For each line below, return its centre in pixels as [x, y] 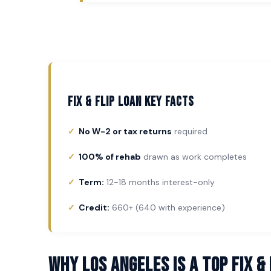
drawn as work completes [194, 157]
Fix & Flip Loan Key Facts [131, 102]
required [190, 131]
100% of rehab [110, 157]
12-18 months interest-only [159, 182]
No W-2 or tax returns [125, 131]
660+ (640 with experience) [167, 207]
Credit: [94, 207]
